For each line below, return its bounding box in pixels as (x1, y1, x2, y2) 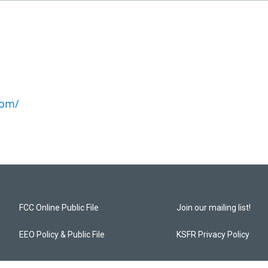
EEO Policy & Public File (19, 229, 105, 239)
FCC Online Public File (19, 202, 99, 212)
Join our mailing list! (176, 202, 251, 212)
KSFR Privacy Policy (176, 229, 250, 239)
